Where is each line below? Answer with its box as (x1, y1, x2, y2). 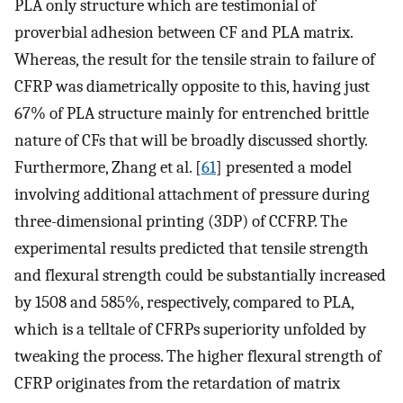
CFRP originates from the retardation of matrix (14, 372, 340, 393)
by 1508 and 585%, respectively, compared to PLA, (14, 291, 354, 312)
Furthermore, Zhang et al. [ (14, 157, 201, 177)
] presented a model (216, 157, 352, 177)
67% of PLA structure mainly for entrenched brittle (14, 103, 369, 123)
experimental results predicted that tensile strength (14, 237, 369, 258)
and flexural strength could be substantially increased (14, 264, 386, 285)
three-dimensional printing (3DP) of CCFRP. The (14, 210, 347, 231)
